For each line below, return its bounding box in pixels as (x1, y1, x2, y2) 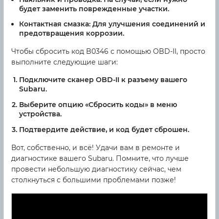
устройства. (19, 109, 62, 119)
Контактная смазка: (19, 20, 90, 29)
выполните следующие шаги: (11, 58, 118, 67)
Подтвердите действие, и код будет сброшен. (19, 125, 189, 134)
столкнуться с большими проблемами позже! (11, 175, 176, 184)
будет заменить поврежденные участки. (19, 4, 169, 13)
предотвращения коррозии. (19, 29, 124, 38)
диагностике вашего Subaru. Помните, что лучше (11, 153, 189, 163)
